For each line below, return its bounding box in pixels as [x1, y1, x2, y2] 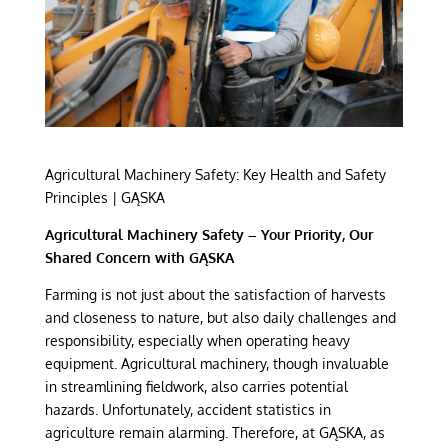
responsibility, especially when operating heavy [44, 331, 350, 349]
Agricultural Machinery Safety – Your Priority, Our [44, 225, 373, 243]
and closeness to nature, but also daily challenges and [44, 308, 396, 326]
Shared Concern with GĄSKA [44, 248, 234, 266]
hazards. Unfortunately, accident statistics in [44, 400, 331, 418]
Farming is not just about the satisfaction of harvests [44, 285, 386, 303]
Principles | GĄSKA [44, 188, 165, 206]
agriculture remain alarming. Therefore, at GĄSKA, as [44, 423, 385, 441]
